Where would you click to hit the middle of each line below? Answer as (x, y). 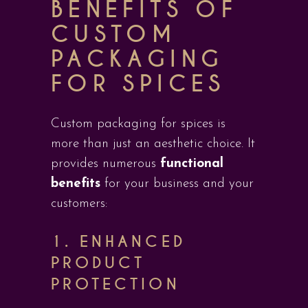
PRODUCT (98, 263)
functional (192, 164)
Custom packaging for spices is (138, 124)
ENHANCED (133, 242)
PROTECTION (115, 284)
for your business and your (177, 184)
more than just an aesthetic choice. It (153, 144)
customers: (79, 204)
